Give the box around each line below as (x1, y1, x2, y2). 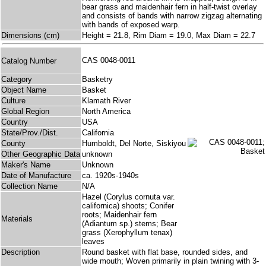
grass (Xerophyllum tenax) (82, 228, 172, 237)
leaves (82, 237, 104, 246)
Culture (1, 96, 26, 106)
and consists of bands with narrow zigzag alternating (82, 11, 262, 21)
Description (1, 248, 40, 257)
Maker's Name (1, 160, 50, 170)
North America (82, 107, 131, 116)
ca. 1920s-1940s (82, 171, 139, 180)
